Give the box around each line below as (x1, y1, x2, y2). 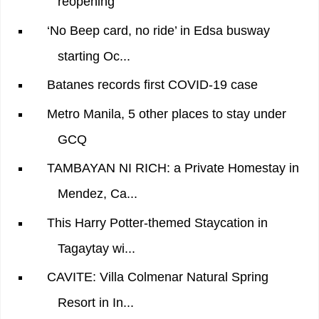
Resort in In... (57, 296, 134, 310)
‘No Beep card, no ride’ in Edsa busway (46, 23, 270, 38)
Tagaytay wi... (57, 241, 135, 256)
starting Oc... (57, 48, 130, 63)
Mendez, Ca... (57, 187, 137, 202)
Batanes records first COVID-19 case (46, 78, 258, 93)
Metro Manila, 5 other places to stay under (46, 106, 286, 121)
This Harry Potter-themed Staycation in (46, 215, 268, 230)
